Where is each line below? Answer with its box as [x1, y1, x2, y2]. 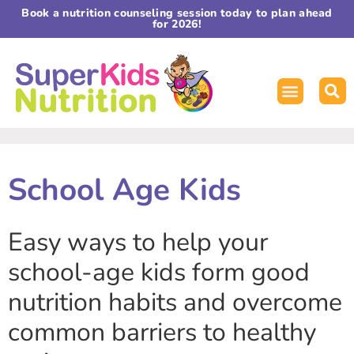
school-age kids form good [8, 255, 310, 290]
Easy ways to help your [8, 225, 268, 260]
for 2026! [153, 17, 201, 32]
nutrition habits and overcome [8, 285, 342, 320]
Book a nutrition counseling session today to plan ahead [21, 6, 333, 21]
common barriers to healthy [8, 315, 316, 350]
